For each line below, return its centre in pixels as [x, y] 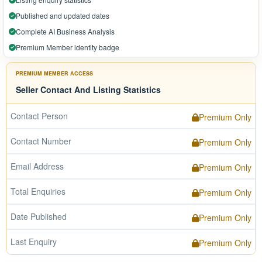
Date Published [39, 216]
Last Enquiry [34, 242]
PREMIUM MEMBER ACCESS [54, 73]
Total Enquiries [38, 191]
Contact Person [39, 116]
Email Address [37, 166]
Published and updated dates [63, 15]
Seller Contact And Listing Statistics [88, 89]
